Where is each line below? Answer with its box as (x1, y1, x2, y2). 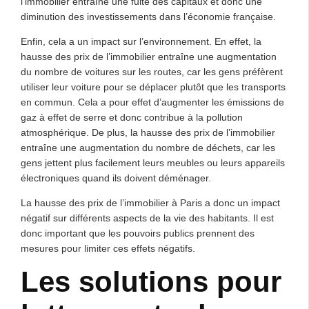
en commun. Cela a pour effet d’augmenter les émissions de (21, 97, 284, 108)
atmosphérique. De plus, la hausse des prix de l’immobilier (21, 127, 275, 138)
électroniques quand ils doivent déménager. (21, 172, 211, 183)
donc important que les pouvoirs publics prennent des (21, 228, 255, 239)
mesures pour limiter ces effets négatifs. (21, 243, 195, 254)
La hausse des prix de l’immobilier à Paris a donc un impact (21, 197, 280, 208)
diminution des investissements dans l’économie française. (21, 11, 276, 22)
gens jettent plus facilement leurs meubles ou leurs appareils (21, 157, 285, 168)
